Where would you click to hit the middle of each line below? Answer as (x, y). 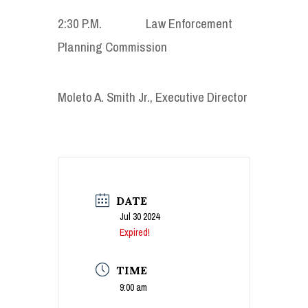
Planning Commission (112, 46)
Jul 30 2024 (140, 216)
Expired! (135, 232)
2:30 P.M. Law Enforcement (145, 23)
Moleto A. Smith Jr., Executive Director (153, 97)
